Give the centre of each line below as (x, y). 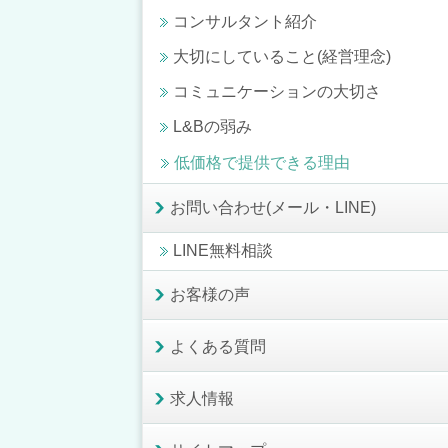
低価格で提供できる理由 (262, 162)
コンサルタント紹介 (245, 21)
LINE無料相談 (223, 250)
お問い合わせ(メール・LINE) (273, 207)
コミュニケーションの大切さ (277, 91)
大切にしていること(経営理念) (282, 56)
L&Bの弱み (212, 126)
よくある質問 (218, 346)
